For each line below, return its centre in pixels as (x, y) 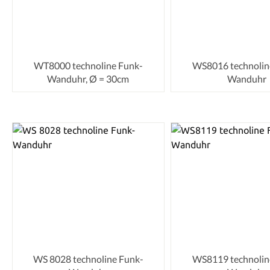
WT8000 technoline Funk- (88, 65)
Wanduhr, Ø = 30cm (88, 78)
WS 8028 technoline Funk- (88, 259)
